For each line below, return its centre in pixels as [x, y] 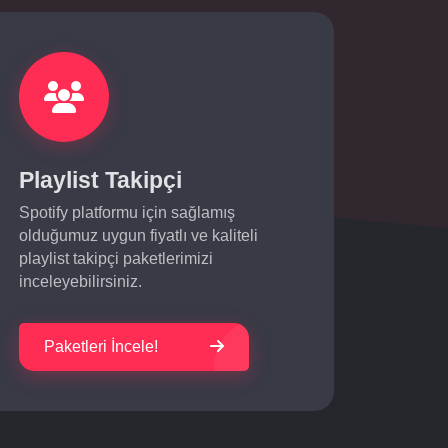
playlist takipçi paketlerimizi [115, 258]
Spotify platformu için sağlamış [126, 212]
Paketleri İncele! [100, 346]
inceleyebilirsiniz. [80, 281]
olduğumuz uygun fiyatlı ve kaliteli [138, 235]
